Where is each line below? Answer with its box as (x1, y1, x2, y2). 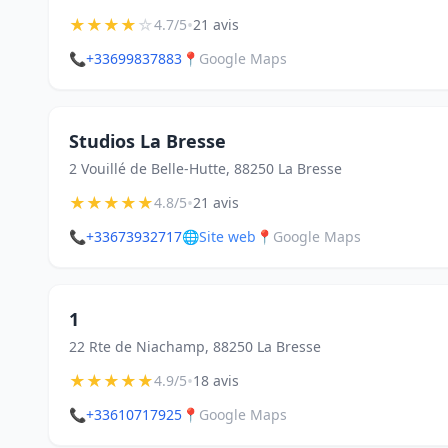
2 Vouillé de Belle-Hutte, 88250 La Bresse (69, 159, 342, 178)
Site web (199, 227, 256, 246)
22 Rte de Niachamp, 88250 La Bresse (69, 337, 321, 356)
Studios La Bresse (69, 129, 226, 153)
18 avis (193, 371, 239, 390)
